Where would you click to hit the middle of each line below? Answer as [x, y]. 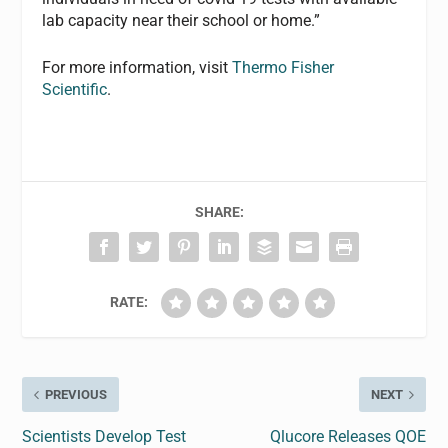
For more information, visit [137, 68]
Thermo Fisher [283, 68]
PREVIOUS [76, 395]
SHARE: [219, 212]
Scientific [75, 90]
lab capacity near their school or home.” [181, 20]
